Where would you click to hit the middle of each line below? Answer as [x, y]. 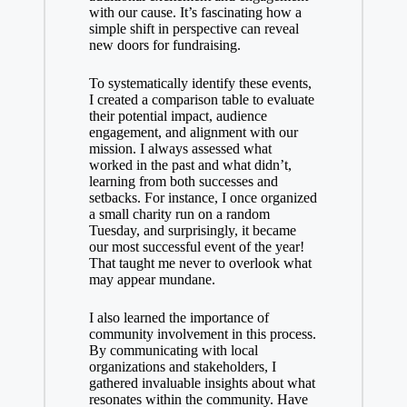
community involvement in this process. [202, 334]
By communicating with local [173, 351]
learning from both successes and [183, 182]
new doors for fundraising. [164, 45]
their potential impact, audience [178, 116]
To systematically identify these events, [200, 84]
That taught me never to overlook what [200, 263]
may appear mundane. [152, 280]
